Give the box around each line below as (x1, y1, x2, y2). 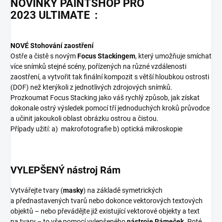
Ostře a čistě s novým (10, 52, 76, 60)
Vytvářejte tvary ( (10, 186, 63, 195)
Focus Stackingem (77, 52, 135, 60)
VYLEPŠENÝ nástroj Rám (10, 164, 120, 176)
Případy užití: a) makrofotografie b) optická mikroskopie (10, 125, 182, 133)
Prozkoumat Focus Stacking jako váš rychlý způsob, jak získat (10, 94, 200, 102)
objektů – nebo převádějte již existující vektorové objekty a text (10, 207, 200, 216)
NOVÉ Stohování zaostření (10, 42, 94, 50)
